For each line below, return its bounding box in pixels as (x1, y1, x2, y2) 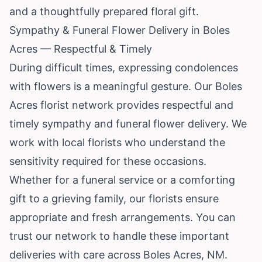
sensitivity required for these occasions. (9, 154, 206, 167)
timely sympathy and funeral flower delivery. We (9, 117, 247, 130)
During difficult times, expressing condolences (9, 61, 238, 74)
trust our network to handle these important (9, 229, 229, 242)
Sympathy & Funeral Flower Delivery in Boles (9, 23, 230, 36)
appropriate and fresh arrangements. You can (9, 211, 236, 223)
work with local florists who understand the (9, 136, 225, 149)
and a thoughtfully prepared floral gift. (9, 5, 199, 18)
